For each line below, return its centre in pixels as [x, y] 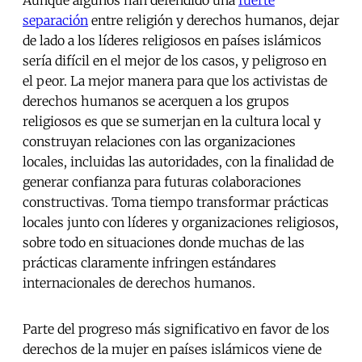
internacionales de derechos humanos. [141, 283]
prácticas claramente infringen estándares [149, 263]
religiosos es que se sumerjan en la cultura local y [172, 122]
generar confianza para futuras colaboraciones [162, 182]
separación [55, 21]
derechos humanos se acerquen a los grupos [156, 101]
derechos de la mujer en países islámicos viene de [172, 349]
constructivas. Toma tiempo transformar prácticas [176, 202]
